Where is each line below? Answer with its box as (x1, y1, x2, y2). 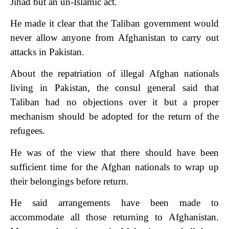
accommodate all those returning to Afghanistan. (10, 212, 219, 223)
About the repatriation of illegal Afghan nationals (10, 68, 219, 79)
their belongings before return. (10, 175, 129, 187)
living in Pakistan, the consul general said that (10, 82, 219, 94)
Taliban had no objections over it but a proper (10, 97, 219, 108)
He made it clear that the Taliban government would (10, 17, 219, 29)
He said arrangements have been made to (10, 197, 219, 209)
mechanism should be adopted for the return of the (10, 111, 219, 122)
